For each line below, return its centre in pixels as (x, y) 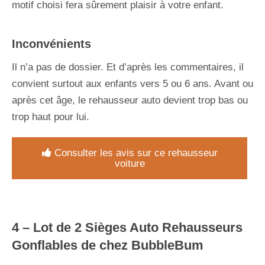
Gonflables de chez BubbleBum (108, 245)
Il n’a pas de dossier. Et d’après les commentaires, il (128, 67)
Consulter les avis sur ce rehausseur (136, 153)
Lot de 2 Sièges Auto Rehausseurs (136, 227)
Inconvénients (51, 43)
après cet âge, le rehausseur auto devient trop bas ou (130, 100)
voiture (130, 163)
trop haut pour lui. (51, 117)
